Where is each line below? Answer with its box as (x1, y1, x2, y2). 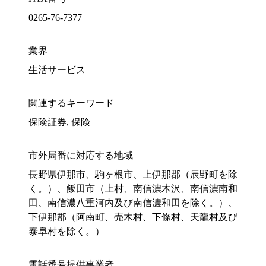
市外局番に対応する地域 (28, 150, 133, 161)
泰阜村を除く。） (28, 226, 104, 237)
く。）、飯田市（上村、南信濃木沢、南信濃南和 (28, 183, 237, 194)
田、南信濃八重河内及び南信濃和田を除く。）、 (28, 198, 237, 208)
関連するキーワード (28, 98, 114, 109)
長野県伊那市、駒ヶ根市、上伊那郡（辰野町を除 (28, 169, 237, 180)
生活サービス (28, 65, 85, 75)
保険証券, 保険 (28, 117, 90, 128)
